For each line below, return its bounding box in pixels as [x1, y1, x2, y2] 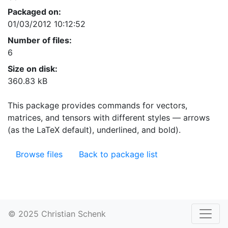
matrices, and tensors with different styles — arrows [8, 112, 210, 123]
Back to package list [79, 149, 158, 159]
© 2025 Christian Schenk [8, 209, 106, 219]
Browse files [16, 149, 63, 159]
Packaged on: [8, 7, 61, 17]
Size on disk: [8, 64, 58, 74]
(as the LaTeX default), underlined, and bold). [8, 125, 181, 135]
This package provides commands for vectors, [8, 100, 187, 110]
